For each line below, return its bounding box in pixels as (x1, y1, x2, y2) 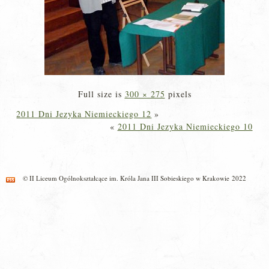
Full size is (77, 88, 125, 100)
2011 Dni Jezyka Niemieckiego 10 (117, 120, 253, 132)
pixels (165, 88, 192, 100)
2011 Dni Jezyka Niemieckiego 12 (16, 107, 152, 119)
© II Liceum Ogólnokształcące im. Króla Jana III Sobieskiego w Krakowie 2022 (23, 173, 246, 183)
